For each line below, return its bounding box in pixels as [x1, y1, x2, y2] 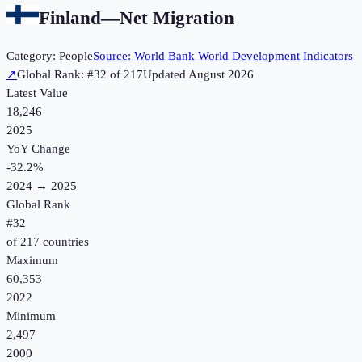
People [59, 49, 93, 63]
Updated [143, 68, 188, 82]
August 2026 [188, 68, 254, 82]
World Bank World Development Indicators [134, 49, 353, 63]
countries [40, 235, 89, 249]
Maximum [6, 254, 58, 267]
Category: [6, 49, 59, 63]
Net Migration [120, 7, 234, 28]
